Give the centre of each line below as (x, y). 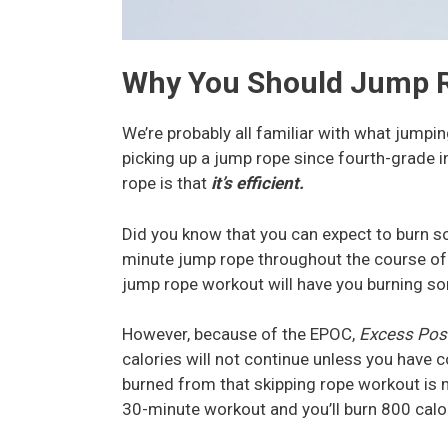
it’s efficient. (257, 183)
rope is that (166, 183)
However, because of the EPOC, (240, 334)
